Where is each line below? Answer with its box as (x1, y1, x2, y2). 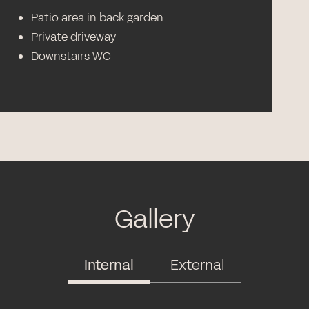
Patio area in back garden (31, 10, 164, 26)
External (170, 255, 225, 275)
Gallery (114, 202, 195, 237)
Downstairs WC (31, 48, 112, 64)
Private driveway (31, 29, 117, 45)
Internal (84, 255, 134, 275)
